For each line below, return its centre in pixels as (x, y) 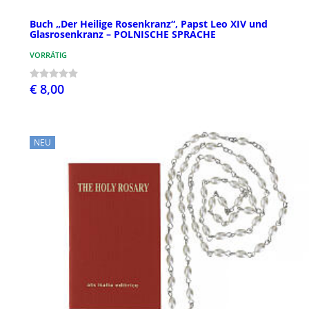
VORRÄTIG (48, 54)
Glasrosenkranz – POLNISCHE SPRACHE (123, 34)
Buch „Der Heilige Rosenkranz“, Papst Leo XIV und (149, 23)
